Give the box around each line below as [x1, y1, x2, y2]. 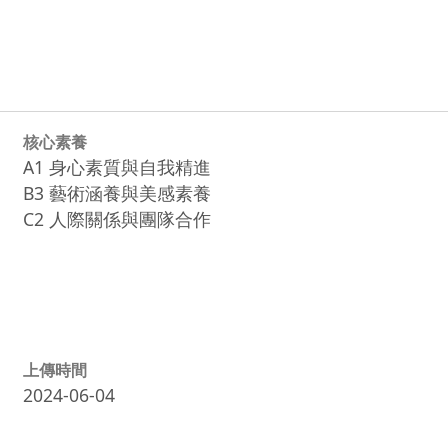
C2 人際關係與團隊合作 [22, 206, 211, 231]
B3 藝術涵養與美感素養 [22, 180, 211, 205]
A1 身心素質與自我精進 [22, 154, 211, 179]
